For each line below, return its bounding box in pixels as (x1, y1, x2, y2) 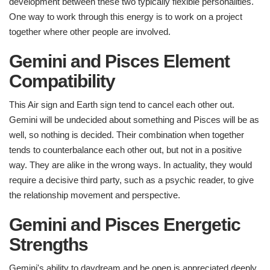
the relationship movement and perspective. (9, 190, 180, 201)
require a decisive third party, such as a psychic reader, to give (9, 175, 254, 186)
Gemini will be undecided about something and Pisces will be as (9, 115, 259, 125)
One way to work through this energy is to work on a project (9, 11, 242, 22)
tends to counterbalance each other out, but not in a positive (9, 145, 242, 155)
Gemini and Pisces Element (9, 51, 230, 72)
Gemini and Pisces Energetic (9, 215, 240, 235)
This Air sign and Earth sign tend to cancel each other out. (9, 99, 234, 110)
